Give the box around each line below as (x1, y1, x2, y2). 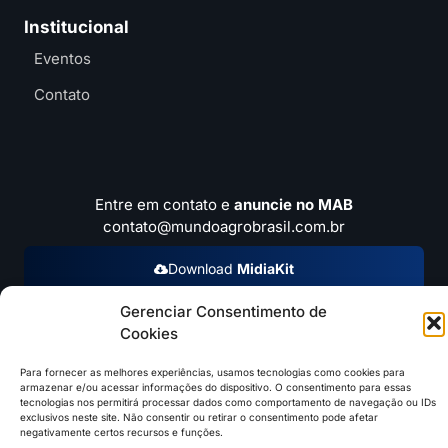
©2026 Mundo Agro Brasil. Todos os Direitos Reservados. (62, 359, 386, 375)
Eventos (34, 49, 91, 69)
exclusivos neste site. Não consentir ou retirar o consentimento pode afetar (20, 411, 378, 423)
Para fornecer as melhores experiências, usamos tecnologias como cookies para (20, 366, 405, 378)
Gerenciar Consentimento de (120, 302, 327, 321)
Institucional (24, 17, 129, 38)
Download (168, 260, 237, 278)
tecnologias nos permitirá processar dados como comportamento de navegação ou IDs (20, 396, 436, 408)
